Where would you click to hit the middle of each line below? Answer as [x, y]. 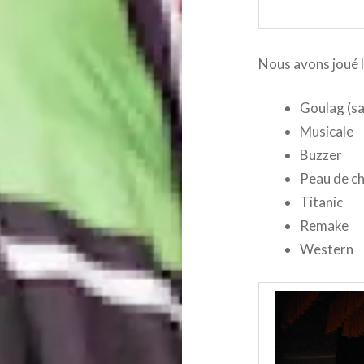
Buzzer [321, 155]
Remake [325, 226]
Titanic [322, 202]
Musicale [327, 132]
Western [327, 249]
